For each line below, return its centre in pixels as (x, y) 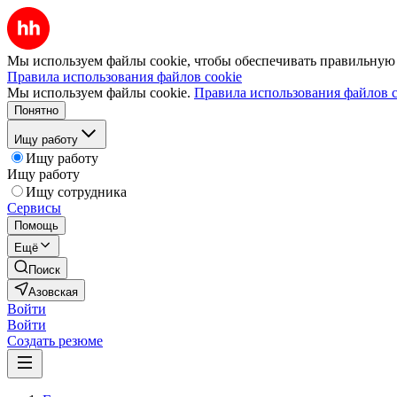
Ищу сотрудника (76, 192)
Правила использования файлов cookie (125, 77)
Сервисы (34, 208)
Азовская (53, 292)
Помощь (36, 226)
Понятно (36, 110)
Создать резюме (55, 341)
